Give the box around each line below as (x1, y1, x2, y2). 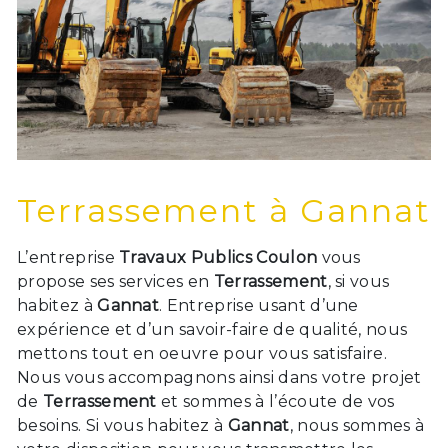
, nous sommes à (289, 416, 425, 436)
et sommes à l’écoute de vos (156, 392, 395, 412)
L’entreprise (17, 248, 120, 268)
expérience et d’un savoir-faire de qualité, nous (17, 320, 408, 340)
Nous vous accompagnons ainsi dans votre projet (17, 368, 422, 388)
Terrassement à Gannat (17, 191, 431, 231)
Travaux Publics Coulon (119, 248, 318, 268)
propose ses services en (17, 272, 214, 292)
